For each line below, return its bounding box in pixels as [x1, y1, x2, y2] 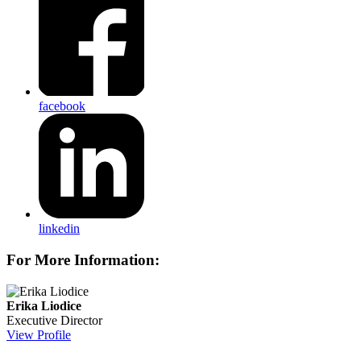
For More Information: [6, 251, 160, 269]
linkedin [39, 222, 80, 236]
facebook [39, 98, 85, 113]
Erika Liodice [6, 298, 81, 313]
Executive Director [6, 313, 102, 327]
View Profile [6, 327, 71, 342]
